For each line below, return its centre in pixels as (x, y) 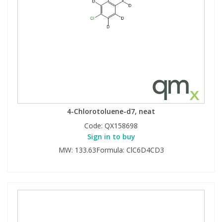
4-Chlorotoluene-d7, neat (111, 111)
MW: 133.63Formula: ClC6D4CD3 (111, 150)
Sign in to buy (111, 136)
